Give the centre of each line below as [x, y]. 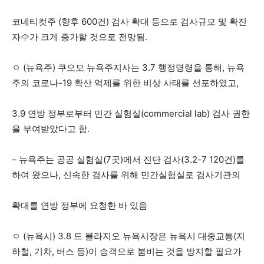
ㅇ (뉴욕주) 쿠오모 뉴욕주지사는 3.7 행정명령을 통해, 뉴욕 [128, 67]
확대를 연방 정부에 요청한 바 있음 [80, 205]
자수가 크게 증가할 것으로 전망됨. [80, 37]
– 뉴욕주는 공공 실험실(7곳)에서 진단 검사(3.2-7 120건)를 [128, 159]
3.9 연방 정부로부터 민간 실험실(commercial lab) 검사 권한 [131, 113]
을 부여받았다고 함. [51, 128]
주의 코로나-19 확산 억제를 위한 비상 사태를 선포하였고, [125, 82]
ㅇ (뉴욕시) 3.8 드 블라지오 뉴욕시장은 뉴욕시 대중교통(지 [128, 236]
